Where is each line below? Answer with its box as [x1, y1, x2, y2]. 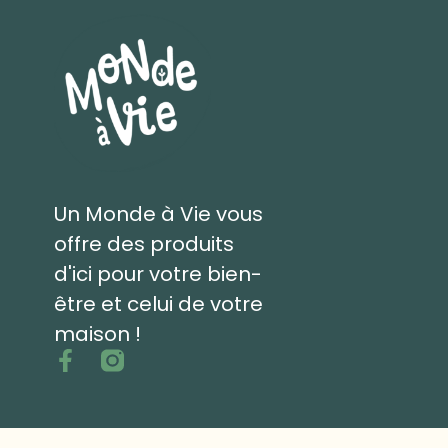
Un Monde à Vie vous [53, 199, 263, 228]
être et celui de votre [53, 289, 263, 318]
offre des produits [53, 229, 234, 258]
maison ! [53, 319, 141, 348]
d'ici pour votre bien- [53, 259, 262, 288]
